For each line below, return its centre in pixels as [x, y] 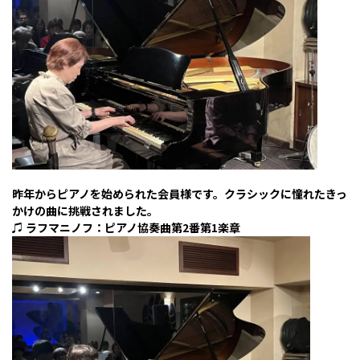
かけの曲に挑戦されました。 [85, 210]
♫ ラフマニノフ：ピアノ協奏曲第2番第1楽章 [126, 227]
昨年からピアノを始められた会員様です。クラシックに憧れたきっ [180, 193]
